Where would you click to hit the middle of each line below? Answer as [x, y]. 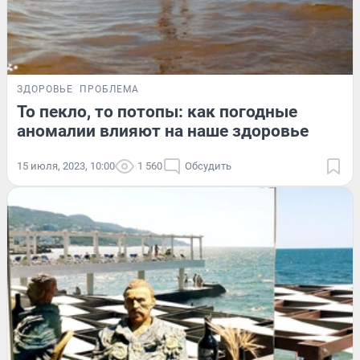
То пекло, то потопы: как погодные [157, 111]
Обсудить [208, 166]
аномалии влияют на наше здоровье [163, 131]
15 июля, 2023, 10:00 [66, 166]
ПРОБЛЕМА [109, 89]
